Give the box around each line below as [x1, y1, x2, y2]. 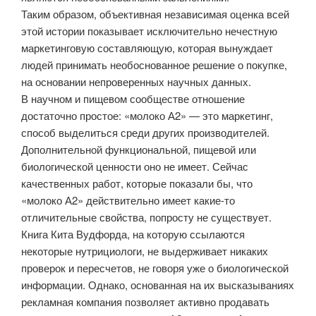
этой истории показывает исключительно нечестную [21, 23, 277, 39]
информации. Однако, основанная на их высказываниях [21, 277, 294, 293]
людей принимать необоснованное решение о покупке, [21, 57, 287, 73]
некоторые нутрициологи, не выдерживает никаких [21, 243, 268, 259]
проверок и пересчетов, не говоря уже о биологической [21, 260, 288, 276]
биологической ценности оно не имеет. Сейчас [21, 159, 248, 174]
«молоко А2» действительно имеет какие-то [21, 193, 235, 208]
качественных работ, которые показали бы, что [21, 176, 253, 191]
